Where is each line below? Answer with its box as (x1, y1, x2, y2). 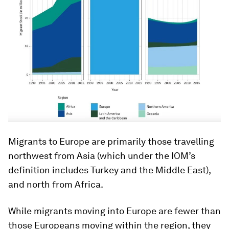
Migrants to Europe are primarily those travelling (8, 136, 214, 147)
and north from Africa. (8, 179, 103, 190)
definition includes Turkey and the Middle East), (8, 165, 211, 176)
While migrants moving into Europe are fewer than (8, 205, 221, 217)
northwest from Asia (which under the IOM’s (8, 150, 195, 162)
